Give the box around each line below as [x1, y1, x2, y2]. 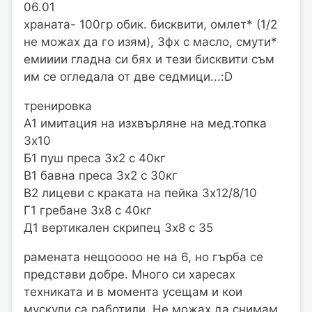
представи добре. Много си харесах [24, 267, 235, 282]
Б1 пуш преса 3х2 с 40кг [24, 151, 166, 166]
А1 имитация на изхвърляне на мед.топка [24, 116, 267, 131]
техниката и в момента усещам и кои [24, 285, 242, 299]
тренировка [24, 99, 92, 114]
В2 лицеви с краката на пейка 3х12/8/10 [24, 186, 257, 201]
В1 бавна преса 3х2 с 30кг [24, 169, 178, 183]
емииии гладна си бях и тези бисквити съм [24, 52, 274, 67]
